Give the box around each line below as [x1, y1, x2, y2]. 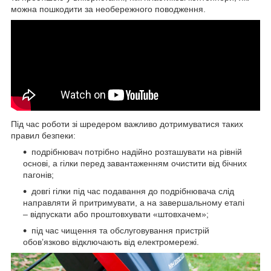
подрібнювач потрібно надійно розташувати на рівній [31, 146, 242, 157]
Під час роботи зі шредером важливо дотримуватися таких [11, 119, 243, 129]
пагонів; [23, 169, 54, 180]
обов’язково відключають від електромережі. [23, 237, 199, 247]
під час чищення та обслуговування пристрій [31, 225, 209, 235]
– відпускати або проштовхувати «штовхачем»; [23, 209, 209, 219]
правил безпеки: [11, 130, 76, 140]
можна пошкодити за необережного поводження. [11, 4, 206, 14]
